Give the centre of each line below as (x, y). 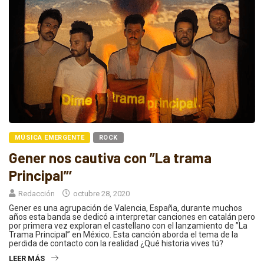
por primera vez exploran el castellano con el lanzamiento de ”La (128, 225)
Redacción (37, 193)
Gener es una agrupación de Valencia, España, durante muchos (126, 208)
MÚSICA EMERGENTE (50, 137)
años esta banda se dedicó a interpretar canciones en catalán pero (132, 217)
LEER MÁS (27, 258)
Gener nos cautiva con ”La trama (110, 157)
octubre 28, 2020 (100, 193)
